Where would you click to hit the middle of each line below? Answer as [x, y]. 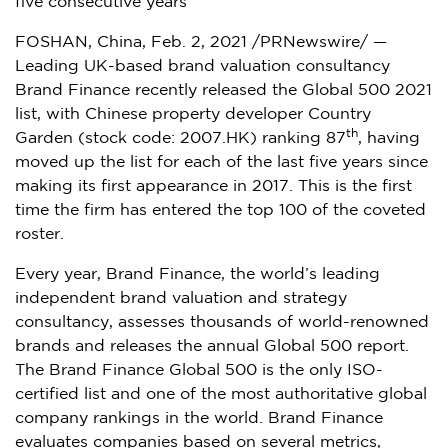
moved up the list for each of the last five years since [221, 162]
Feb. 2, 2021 [199, 42]
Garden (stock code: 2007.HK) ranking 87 [180, 138]
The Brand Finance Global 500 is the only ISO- [199, 370]
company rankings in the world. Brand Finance [199, 418]
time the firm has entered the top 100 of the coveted [220, 210]
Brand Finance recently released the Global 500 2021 [223, 90]
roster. [39, 234]
